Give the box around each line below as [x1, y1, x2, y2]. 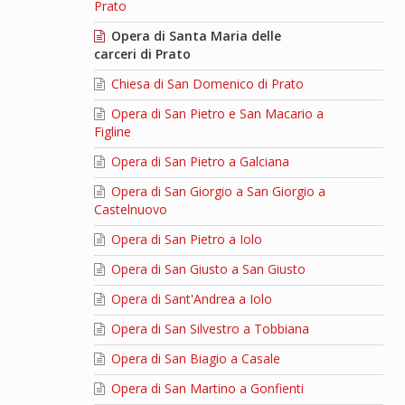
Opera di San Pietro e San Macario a [107, 105, 324, 123]
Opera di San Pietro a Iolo [107, 231, 262, 249]
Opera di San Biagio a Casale [107, 350, 280, 368]
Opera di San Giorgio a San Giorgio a [107, 183, 325, 201]
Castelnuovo [93, 201, 167, 219]
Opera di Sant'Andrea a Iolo [107, 290, 272, 308]
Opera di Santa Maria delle [107, 27, 281, 45]
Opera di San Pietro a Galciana [107, 153, 289, 171]
